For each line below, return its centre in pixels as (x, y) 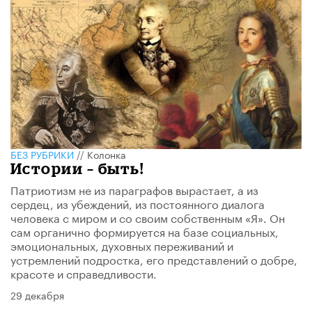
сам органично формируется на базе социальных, (145, 231)
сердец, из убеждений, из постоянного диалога (138, 203)
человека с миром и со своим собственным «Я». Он (148, 217)
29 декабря (37, 295)
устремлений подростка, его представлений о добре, (154, 259)
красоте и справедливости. (84, 273)
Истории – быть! (77, 169)
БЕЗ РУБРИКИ (42, 154)
